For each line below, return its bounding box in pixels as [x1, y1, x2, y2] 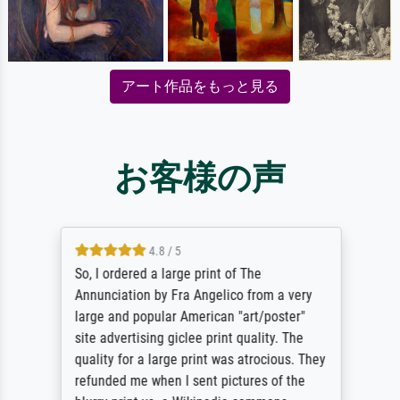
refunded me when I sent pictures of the [73, 371, 304, 389]
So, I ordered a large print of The [73, 264, 261, 282]
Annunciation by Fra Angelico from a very [73, 286, 312, 304]
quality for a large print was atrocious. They [73, 350, 325, 368]
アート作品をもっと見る [121, 77, 279, 95]
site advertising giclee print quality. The [73, 329, 303, 346]
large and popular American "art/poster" [73, 307, 304, 325]
